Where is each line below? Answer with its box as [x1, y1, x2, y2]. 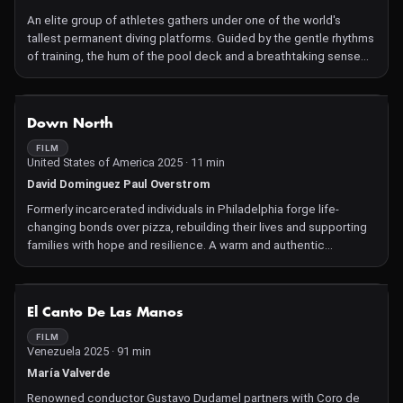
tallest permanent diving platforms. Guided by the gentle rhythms [27, 31, 374, 45]
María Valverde [27, 366, 110, 380]
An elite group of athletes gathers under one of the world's [27, 13, 341, 27]
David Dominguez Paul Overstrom [27, 177, 210, 191]
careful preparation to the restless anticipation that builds [27, 85, 337, 99]
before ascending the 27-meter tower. [27, 103, 231, 117]
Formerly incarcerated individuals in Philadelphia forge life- [27, 202, 339, 216]
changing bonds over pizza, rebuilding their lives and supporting [27, 220, 367, 234]
